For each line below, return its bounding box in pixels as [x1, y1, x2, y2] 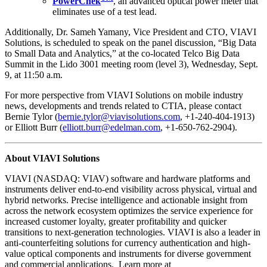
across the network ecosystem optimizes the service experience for [5, 206, 253, 216]
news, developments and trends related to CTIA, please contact [5, 101, 241, 111]
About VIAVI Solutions [5, 153, 100, 164]
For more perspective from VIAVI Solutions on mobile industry [5, 90, 243, 101]
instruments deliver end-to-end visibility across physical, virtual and [5, 184, 257, 195]
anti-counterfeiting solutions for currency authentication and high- [5, 238, 250, 249]
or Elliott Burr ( [5, 122, 63, 133]
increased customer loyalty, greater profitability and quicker [5, 216, 226, 227]
